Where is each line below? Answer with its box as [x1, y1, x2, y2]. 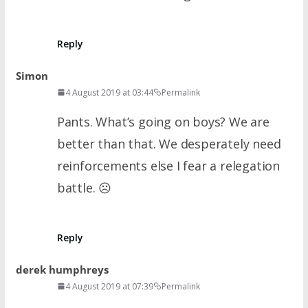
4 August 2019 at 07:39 [65, 280, 153, 292]
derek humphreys [15, 262, 109, 276]
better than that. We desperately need [56, 135, 281, 152]
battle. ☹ [56, 179, 111, 196]
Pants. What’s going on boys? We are [56, 113, 269, 130]
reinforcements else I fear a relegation [56, 157, 280, 174]
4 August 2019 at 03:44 [65, 86, 153, 98]
